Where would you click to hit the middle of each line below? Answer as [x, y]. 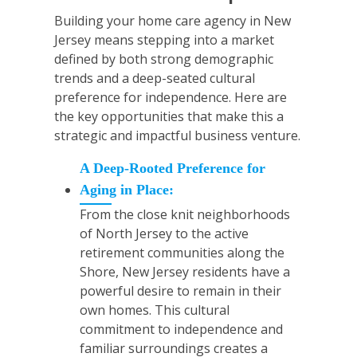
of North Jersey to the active [164, 234]
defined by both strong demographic [164, 59]
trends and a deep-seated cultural [155, 78]
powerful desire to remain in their [180, 291]
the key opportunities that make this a [169, 117]
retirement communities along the [182, 253]
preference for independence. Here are [171, 98]
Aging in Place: [127, 190]
